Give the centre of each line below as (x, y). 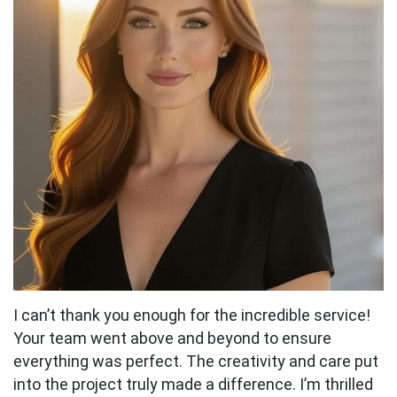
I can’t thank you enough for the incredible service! (192, 315)
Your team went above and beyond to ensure (172, 338)
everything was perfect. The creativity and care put (196, 361)
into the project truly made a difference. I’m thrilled (193, 384)
